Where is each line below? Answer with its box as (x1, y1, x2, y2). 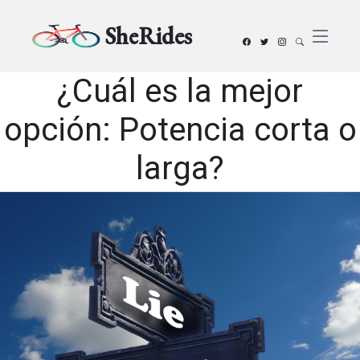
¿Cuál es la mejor (57, 72, 303, 110)
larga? (136, 149, 224, 187)
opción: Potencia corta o (3, 111, 357, 149)
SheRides (104, 20, 193, 51)
